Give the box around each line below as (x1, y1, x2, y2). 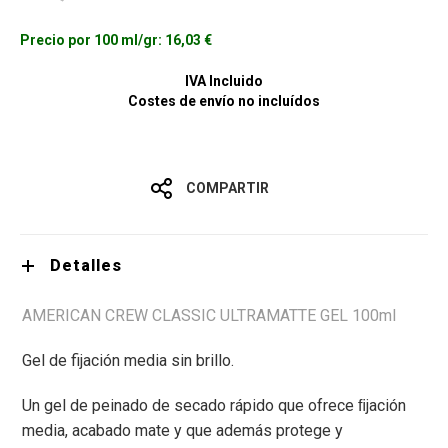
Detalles (50, 256, 122, 276)
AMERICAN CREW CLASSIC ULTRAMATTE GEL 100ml (22, 306, 396, 326)
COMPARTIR (185, 180, 269, 197)
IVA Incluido (185, 73, 263, 89)
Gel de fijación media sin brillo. (22, 351, 234, 371)
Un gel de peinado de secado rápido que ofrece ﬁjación (22, 396, 406, 416)
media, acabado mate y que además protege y (22, 421, 343, 441)
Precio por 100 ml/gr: (20, 32, 165, 48)
